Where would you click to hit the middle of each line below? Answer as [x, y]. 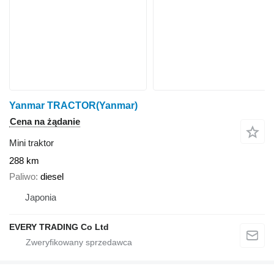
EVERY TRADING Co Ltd [59, 227]
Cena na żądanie [45, 121]
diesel [52, 177]
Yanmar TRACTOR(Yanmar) [73, 105]
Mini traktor [31, 143]
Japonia [41, 198]
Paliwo [22, 177]
